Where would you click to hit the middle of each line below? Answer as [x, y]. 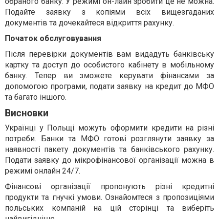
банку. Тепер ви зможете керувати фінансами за [109, 75]
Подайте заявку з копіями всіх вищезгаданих [109, 12]
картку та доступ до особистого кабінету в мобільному [109, 65]
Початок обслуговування [53, 38]
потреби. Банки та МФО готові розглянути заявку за [109, 138]
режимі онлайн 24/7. [43, 171]
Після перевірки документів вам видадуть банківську [109, 54]
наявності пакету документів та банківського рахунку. [109, 149]
